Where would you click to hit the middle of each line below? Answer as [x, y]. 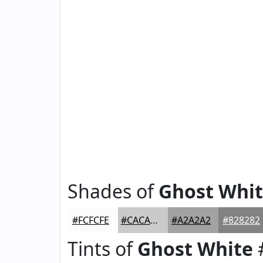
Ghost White [195, 249]
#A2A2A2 [191, 220]
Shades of [113, 191]
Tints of [102, 249]
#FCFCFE [90, 220]
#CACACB [154, 220]
